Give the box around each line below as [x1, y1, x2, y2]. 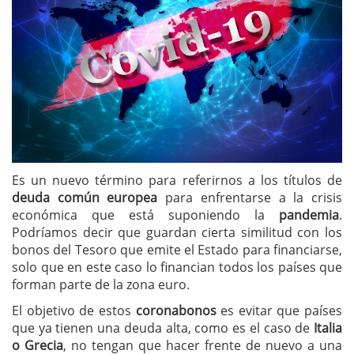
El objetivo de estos [12, 301, 136, 319]
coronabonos [135, 301, 217, 319]
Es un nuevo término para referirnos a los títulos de [12, 171, 342, 189]
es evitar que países [216, 301, 342, 319]
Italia [314, 318, 342, 337]
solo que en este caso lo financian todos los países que [12, 258, 342, 276]
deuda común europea [12, 188, 158, 206]
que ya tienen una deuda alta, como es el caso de [12, 318, 314, 337]
